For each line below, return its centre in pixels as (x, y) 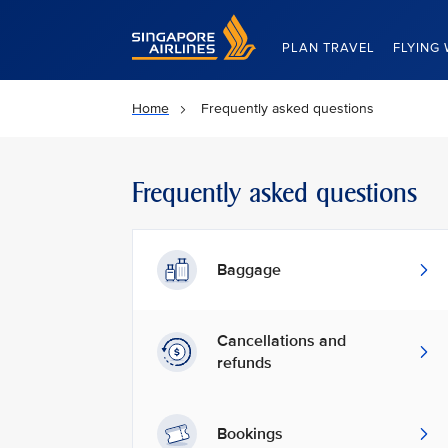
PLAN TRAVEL (328, 48)
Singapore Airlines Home (209, 22)
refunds (244, 363)
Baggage (249, 270)
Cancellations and (281, 341)
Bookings (250, 434)
